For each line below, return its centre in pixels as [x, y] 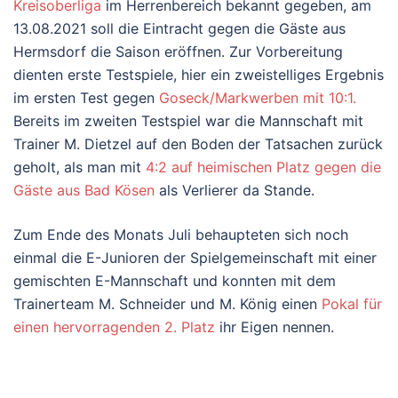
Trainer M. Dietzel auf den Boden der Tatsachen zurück [198, 143]
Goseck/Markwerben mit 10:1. [258, 97]
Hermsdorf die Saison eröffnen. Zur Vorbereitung [178, 51]
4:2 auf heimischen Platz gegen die [263, 167]
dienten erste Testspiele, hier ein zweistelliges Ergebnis [199, 74]
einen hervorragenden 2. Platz [114, 326]
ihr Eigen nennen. [275, 326]
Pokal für [352, 303]
